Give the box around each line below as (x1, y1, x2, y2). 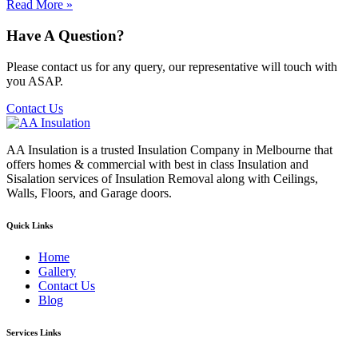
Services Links (6, 327, 61, 337)
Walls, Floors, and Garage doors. (6, 185, 172, 200)
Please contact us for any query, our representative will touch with (6, 59, 337, 74)
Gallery (38, 264, 76, 278)
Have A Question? (6, 27, 125, 45)
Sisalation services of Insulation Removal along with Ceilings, (6, 171, 318, 185)
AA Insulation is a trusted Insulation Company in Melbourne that (6, 142, 332, 157)
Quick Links (6, 220, 53, 230)
